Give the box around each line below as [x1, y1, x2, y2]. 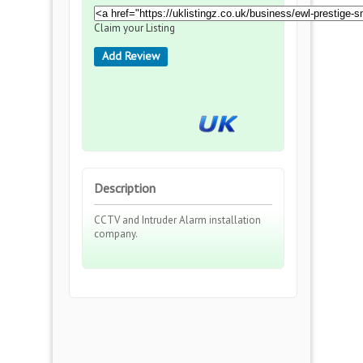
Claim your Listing [94, 21, 175, 35]
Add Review [102, 49, 160, 63]
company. [94, 227, 138, 241]
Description [94, 180, 156, 196]
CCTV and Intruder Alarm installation [94, 213, 261, 227]
